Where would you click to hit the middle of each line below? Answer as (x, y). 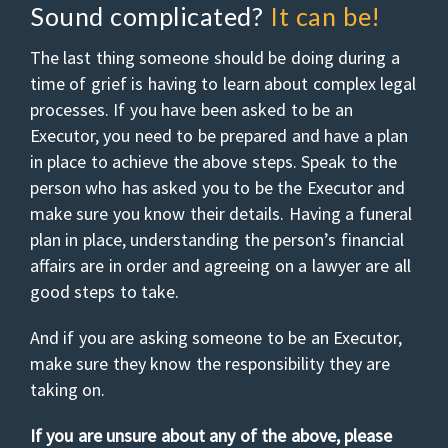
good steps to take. (105, 291)
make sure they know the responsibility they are (210, 363)
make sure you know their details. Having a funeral (221, 213)
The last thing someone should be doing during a (215, 57)
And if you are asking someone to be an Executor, (216, 337)
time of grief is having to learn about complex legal (223, 83)
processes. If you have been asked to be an (191, 109)
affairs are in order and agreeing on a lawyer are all (220, 265)
